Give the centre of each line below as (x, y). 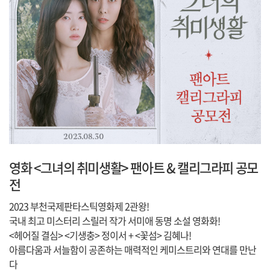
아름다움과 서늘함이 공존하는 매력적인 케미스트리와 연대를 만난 (133, 250)
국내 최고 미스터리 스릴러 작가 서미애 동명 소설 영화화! (115, 221)
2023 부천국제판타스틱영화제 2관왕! (79, 206)
